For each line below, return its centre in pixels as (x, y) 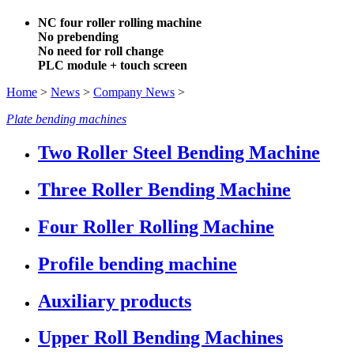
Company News (134, 92)
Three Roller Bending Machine (164, 189)
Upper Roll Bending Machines (160, 338)
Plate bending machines (66, 119)
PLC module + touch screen (113, 65)
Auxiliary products (115, 301)
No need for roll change (101, 51)
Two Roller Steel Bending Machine (179, 152)
